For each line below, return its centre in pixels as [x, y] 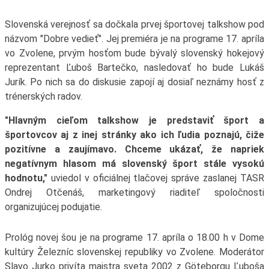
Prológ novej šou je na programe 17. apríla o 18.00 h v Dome [134, 237]
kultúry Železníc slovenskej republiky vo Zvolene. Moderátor [134, 252]
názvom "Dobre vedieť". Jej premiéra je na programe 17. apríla [134, 38]
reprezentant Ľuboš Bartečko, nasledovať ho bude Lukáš [134, 67]
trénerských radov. [43, 96]
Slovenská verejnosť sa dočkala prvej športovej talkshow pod [134, 24]
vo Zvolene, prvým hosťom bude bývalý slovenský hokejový [134, 53]
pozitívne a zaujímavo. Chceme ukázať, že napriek [134, 149]
